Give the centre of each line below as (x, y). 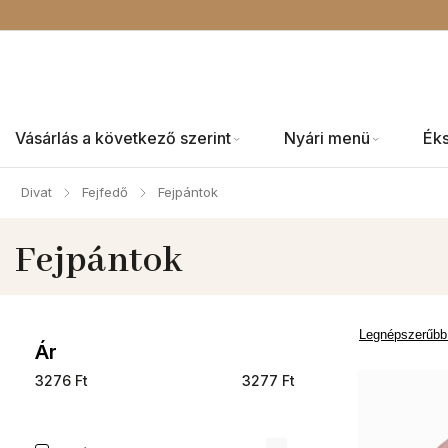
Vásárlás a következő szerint (123, 138)
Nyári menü (327, 138)
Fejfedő (105, 192)
